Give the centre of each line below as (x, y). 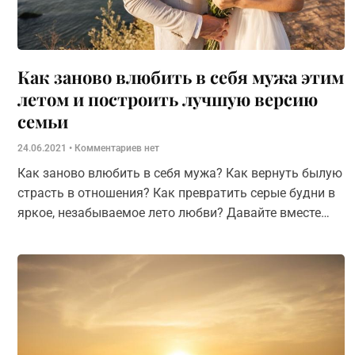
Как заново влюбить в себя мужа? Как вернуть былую (180, 173)
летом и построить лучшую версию (168, 99)
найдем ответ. (60, 233)
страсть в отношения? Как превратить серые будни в (176, 193)
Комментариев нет (116, 148)
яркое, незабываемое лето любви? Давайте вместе (169, 213)
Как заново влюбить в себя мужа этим (181, 77)
